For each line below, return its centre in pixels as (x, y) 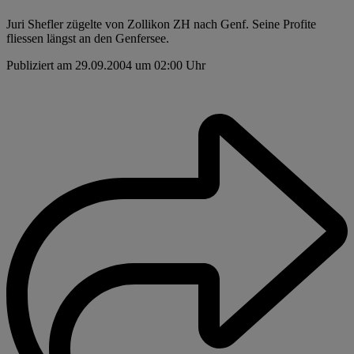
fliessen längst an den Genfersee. (88, 39)
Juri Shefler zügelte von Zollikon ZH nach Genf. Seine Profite (161, 24)
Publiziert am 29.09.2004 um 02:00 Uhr (106, 66)
